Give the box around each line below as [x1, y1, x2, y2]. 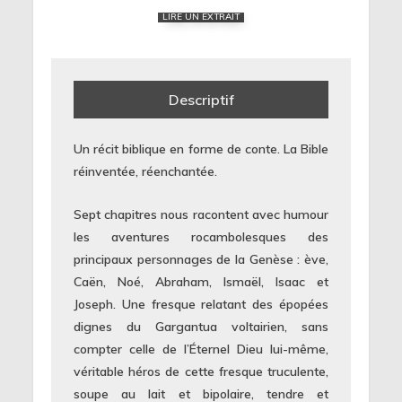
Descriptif [168, 90, 234, 109]
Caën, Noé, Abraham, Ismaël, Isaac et [74, 273, 328, 290]
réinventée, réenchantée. [74, 163, 218, 180]
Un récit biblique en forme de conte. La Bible [74, 141, 328, 158]
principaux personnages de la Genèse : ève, [74, 250, 328, 267]
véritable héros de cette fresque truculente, [74, 363, 328, 380]
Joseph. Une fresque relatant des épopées [74, 295, 328, 312]
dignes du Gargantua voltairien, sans [74, 318, 328, 335]
